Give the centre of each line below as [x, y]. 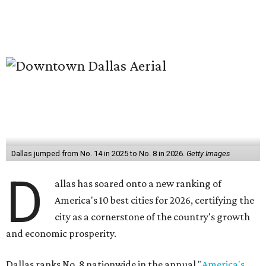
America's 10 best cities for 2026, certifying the [155, 200]
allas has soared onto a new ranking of [138, 183]
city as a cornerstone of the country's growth [153, 217]
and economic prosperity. [61, 233]
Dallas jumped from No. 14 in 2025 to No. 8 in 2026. [99, 153]
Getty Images [208, 153]
